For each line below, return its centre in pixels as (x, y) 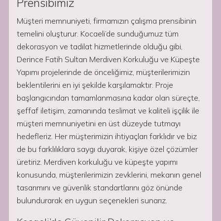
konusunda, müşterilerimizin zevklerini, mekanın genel (109, 175)
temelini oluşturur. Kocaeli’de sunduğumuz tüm (98, 34)
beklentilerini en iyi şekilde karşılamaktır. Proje (95, 85)
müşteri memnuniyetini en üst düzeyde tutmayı (99, 123)
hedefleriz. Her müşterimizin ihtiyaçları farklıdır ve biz (107, 136)
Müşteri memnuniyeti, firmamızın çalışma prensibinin (107, 21)
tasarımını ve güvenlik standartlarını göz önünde (100, 187)
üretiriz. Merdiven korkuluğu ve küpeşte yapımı (97, 162)
